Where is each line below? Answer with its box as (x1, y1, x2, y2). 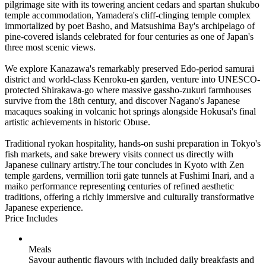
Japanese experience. (5, 202, 83, 213)
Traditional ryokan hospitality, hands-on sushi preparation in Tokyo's (5, 138, 261, 148)
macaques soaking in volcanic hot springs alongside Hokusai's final (5, 106, 256, 116)
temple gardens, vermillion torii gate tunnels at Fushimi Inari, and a (5, 170, 254, 180)
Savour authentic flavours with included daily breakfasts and (28, 254, 254, 265)
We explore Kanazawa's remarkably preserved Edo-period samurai (5, 63, 254, 74)
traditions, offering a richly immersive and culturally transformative (5, 191, 254, 202)
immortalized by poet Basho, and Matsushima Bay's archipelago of (5, 20, 255, 31)
